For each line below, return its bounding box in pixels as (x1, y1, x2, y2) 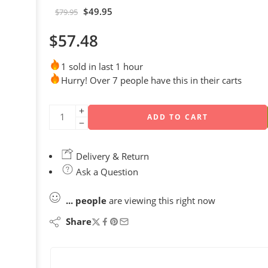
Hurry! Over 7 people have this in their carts (61, 74, 242, 86)
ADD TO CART (147, 111, 208, 122)
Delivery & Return (73, 150, 149, 162)
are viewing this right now (106, 194, 215, 206)
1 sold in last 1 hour (61, 60, 143, 72)
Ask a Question (73, 166, 138, 178)
